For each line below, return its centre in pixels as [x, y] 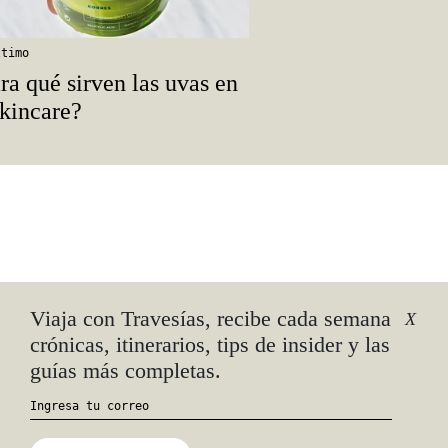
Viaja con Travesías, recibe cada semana [210, 319]
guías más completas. [125, 371]
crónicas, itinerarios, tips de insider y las [210, 345]
